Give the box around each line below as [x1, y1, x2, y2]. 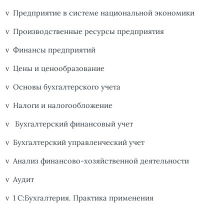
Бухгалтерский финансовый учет [13, 119, 133, 129]
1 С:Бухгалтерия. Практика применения [13, 193, 153, 203]
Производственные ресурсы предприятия [13, 26, 164, 36]
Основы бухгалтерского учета [13, 82, 120, 92]
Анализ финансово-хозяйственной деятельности [13, 156, 189, 166]
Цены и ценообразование [13, 63, 104, 73]
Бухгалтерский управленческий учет [13, 137, 144, 147]
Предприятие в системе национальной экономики [13, 8, 194, 18]
